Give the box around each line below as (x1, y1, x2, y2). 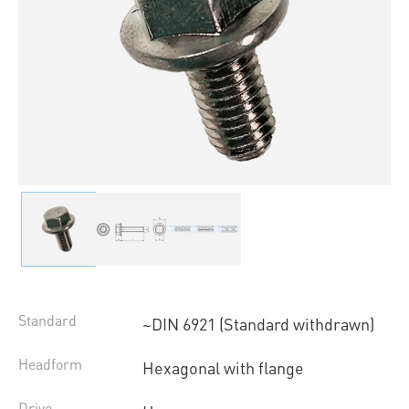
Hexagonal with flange (142, 357, 304, 379)
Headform (18, 354, 82, 374)
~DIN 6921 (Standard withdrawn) (142, 313, 374, 335)
